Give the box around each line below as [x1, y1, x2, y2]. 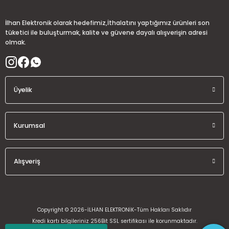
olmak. [5, 38, 26, 47]
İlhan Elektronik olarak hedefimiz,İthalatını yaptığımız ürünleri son [5, 19, 210, 27]
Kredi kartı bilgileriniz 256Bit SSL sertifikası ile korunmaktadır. [32, 217, 197, 225]
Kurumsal [14, 121, 45, 130]
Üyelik [14, 85, 32, 94]
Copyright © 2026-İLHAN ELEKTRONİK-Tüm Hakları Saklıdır [37, 206, 192, 214]
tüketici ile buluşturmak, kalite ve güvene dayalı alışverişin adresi [5, 29, 208, 37]
